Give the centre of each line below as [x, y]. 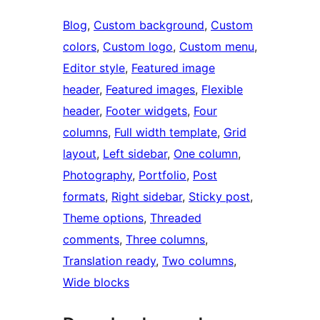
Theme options [103, 218]
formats [84, 197]
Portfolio [162, 175]
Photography [97, 175]
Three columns [165, 240]
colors [80, 47]
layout [80, 154]
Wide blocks [96, 282]
